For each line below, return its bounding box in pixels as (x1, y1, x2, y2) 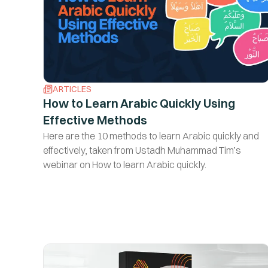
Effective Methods (43, 112, 147, 127)
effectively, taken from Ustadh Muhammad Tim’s (43, 144, 241, 156)
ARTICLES (53, 83, 92, 95)
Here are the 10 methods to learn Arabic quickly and (43, 129, 259, 142)
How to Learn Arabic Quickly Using (43, 95, 235, 111)
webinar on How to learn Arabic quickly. (43, 158, 206, 170)
